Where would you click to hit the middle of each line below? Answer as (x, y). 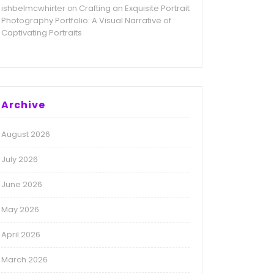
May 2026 (20, 210)
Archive (23, 105)
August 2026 (26, 135)
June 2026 (22, 185)
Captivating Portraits (42, 33)
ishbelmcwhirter (33, 9)
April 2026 (21, 235)
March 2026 (24, 260)
